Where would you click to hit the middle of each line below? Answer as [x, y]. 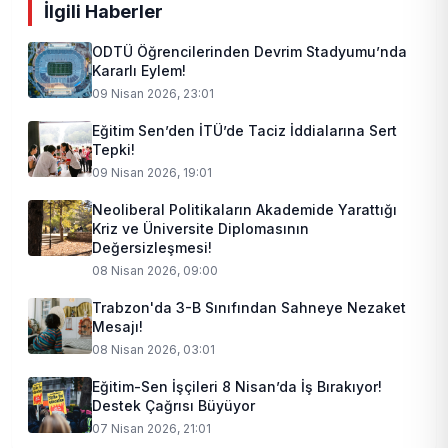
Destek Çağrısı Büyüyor [173, 405]
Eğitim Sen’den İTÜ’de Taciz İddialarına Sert [244, 130]
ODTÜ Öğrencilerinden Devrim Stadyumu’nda [249, 51]
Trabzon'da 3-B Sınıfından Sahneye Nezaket [249, 307]
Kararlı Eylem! [139, 70]
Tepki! [113, 149]
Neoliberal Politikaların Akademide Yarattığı [244, 209]
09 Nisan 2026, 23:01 [153, 93]
